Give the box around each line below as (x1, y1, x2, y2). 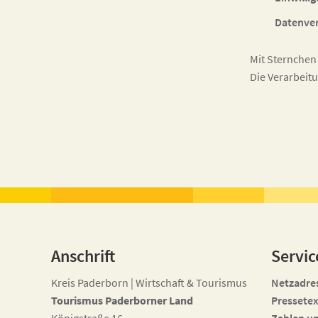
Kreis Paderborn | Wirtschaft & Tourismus (51, 275, 247, 290)
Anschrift (51, 245, 115, 267)
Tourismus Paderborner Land (51, 293, 193, 307)
